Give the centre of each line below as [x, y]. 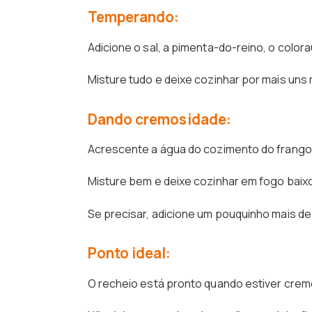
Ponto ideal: [129, 253]
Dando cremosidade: [159, 119]
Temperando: [133, 17]
